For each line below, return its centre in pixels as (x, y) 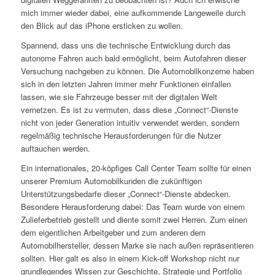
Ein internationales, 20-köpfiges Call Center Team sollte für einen (136, 168)
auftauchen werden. (55, 149)
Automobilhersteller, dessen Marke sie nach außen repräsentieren (137, 246)
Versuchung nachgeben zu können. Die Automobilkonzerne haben (137, 71)
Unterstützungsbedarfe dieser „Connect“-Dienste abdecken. (126, 194)
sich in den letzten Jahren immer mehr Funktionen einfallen (126, 84)
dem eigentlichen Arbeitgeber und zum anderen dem (113, 233)
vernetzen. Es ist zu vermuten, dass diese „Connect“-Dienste (129, 110)
